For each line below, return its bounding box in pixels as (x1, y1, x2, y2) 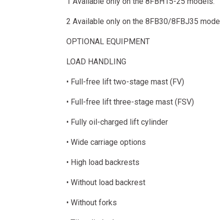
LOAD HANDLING (66, 57, 126, 66)
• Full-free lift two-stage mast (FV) (66, 77, 184, 86)
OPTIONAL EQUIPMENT (66, 37, 150, 46)
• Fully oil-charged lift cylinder (66, 117, 168, 127)
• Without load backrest (66, 178, 145, 187)
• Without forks (66, 198, 117, 207)
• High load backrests (66, 158, 139, 167)
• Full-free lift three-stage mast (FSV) (66, 97, 194, 107)
